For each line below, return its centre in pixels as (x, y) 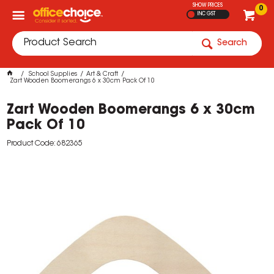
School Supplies (53, 75)
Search (232, 43)
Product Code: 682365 (45, 144)
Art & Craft (102, 75)
